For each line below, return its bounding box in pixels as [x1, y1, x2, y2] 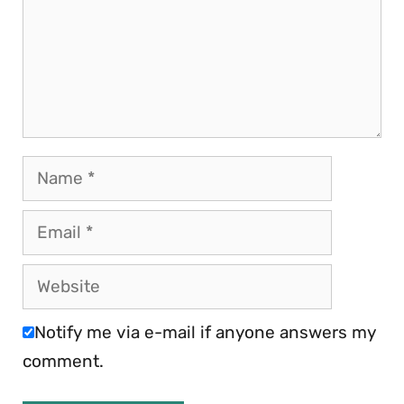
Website [22, 266, 85, 288]
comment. [23, 350, 104, 372]
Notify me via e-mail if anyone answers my [34, 321, 376, 343]
